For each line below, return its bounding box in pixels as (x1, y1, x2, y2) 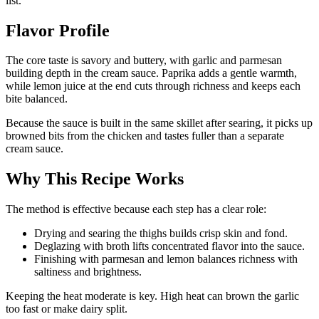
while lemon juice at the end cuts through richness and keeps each (6, 80, 300, 93)
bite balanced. (6, 93, 68, 105)
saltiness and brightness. (34, 266, 142, 278)
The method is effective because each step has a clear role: (6, 203, 266, 216)
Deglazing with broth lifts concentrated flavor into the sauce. (34, 240, 305, 253)
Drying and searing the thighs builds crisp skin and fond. (34, 227, 288, 240)
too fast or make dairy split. (6, 303, 127, 315)
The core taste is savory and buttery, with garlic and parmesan (6, 54, 282, 67)
